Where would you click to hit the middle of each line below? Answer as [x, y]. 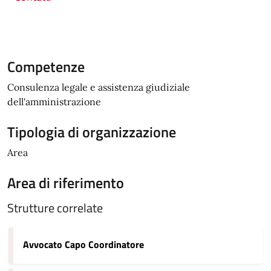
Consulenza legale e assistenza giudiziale [99, 87]
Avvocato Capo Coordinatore [83, 244]
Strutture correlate [55, 208]
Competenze [46, 67]
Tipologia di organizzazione [92, 132]
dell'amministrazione [54, 102]
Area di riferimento [66, 183]
